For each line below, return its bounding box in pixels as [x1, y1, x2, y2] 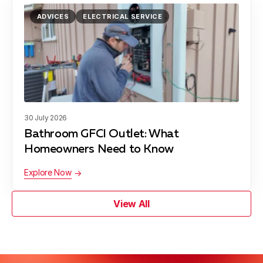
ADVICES [37, 12, 69, 21]
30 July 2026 [24, 113, 68, 123]
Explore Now [24, 167, 72, 178]
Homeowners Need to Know [24, 143, 174, 156]
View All [113, 198, 150, 210]
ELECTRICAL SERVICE [83, 12, 163, 21]
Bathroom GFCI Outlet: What [24, 128, 179, 140]
